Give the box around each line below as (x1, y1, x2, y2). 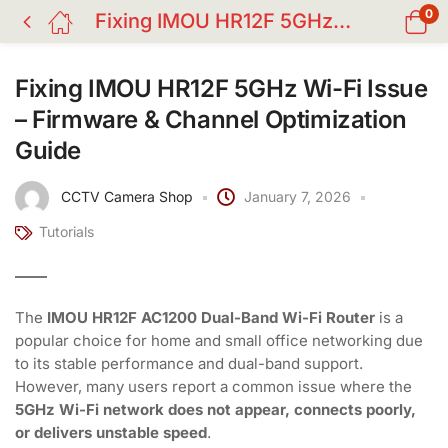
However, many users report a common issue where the (15, 377, 412, 396)
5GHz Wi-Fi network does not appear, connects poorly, (15, 400, 416, 419)
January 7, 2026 (244, 187, 351, 205)
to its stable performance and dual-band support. (15, 354, 363, 373)
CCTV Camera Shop (61, 187, 193, 205)
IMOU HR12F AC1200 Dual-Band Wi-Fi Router (47, 308, 375, 327)
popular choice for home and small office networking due (15, 331, 423, 350)
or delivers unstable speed (15, 423, 207, 442)
